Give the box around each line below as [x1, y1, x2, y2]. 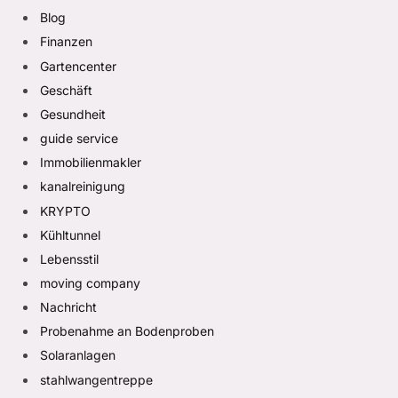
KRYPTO [40, 203, 91, 219]
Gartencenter [40, 58, 116, 74]
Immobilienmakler [40, 155, 141, 171]
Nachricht [40, 299, 97, 315]
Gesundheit [40, 106, 106, 122]
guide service [40, 131, 118, 147]
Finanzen [40, 34, 92, 50]
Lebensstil [40, 251, 99, 267]
